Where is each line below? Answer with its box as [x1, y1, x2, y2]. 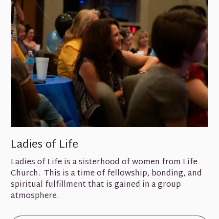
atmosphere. [11, 189, 59, 203]
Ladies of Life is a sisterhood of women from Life [11, 155, 198, 170]
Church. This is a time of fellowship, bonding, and [11, 166, 202, 181]
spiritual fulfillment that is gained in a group [11, 177, 181, 192]
